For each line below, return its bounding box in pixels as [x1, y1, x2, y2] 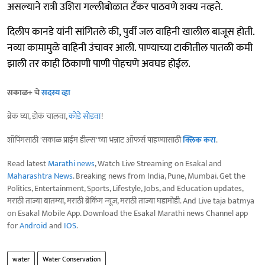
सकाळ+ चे [7, 85, 41, 99]
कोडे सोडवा [69, 109, 101, 123]
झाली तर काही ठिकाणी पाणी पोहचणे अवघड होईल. [7, 54, 190, 73]
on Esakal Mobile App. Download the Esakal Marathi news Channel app [7, 206, 248, 220]
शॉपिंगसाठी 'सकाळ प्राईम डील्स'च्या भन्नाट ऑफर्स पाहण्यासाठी [7, 132, 183, 147]
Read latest [7, 156, 48, 170]
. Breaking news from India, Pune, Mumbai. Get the [73, 169, 245, 183]
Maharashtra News [7, 169, 73, 183]
